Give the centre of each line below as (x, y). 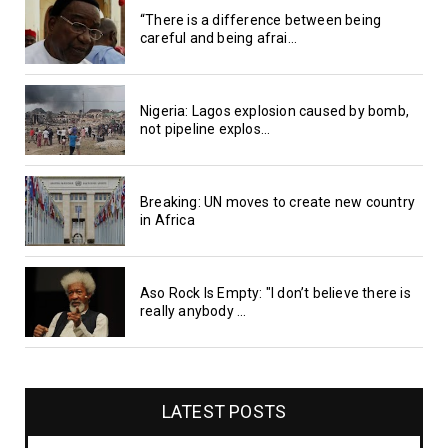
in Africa (167, 219)
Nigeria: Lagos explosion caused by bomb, (274, 110)
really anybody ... (193, 310)
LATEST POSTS (224, 411)
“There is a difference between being (261, 19)
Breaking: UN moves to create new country (277, 201)
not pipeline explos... (205, 128)
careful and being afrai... (219, 37)
